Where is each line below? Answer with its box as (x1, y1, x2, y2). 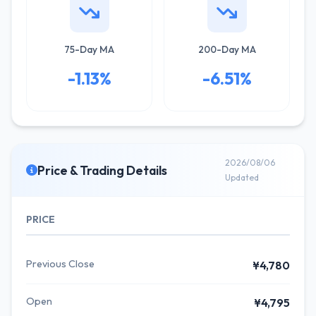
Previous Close (26, 257, 95, 270)
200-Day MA (197, 43, 256, 56)
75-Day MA (64, 43, 114, 56)
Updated (225, 172, 260, 183)
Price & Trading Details (37, 162, 167, 178)
